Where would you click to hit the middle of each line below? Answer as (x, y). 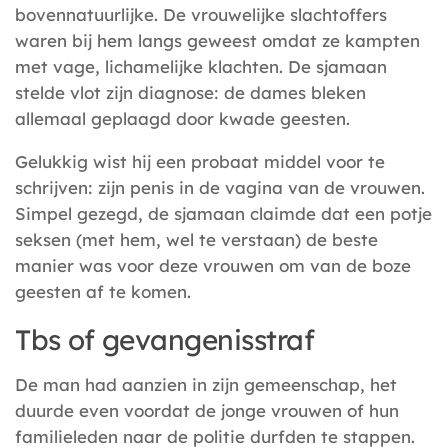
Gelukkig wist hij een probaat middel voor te (200, 161)
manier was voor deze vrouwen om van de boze (213, 265)
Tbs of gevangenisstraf (164, 339)
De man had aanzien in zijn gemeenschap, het (206, 384)
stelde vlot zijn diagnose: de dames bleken (190, 93)
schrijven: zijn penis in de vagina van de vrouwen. (220, 187)
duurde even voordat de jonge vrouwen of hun (207, 410)
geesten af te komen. (103, 291)
